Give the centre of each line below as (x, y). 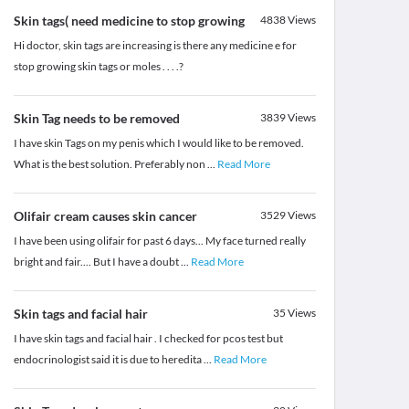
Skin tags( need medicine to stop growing (129, 21)
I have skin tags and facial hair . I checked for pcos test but (148, 339)
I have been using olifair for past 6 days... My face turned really (159, 241)
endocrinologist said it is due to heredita (108, 360)
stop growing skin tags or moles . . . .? (98, 67)
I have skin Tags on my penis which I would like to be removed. (158, 143)
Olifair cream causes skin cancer (105, 216)
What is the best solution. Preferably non (110, 164)
